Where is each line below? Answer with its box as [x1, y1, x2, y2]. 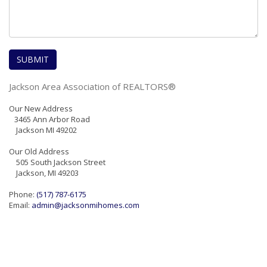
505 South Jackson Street [9, 157, 105, 167]
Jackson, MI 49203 [9, 167, 79, 178]
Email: [9, 200, 32, 210]
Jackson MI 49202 [9, 125, 77, 135]
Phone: [9, 189, 36, 200]
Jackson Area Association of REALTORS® [9, 80, 176, 92]
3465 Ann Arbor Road [9, 114, 90, 125]
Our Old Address [9, 146, 69, 157]
